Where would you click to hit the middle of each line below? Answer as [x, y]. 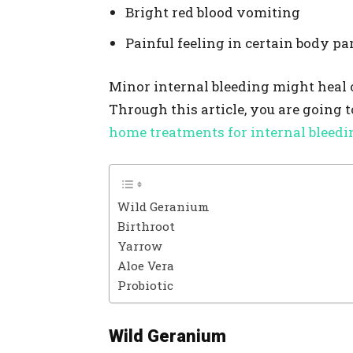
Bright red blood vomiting [213, 12]
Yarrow [140, 246]
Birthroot [146, 226]
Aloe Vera [146, 266]
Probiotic [145, 285]
